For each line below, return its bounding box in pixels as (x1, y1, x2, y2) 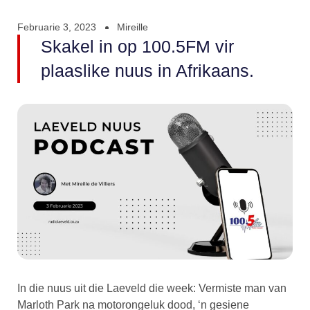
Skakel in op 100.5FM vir (41, 37, 234, 57)
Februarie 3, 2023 (17, 21, 96, 33)
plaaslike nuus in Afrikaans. (41, 61, 254, 81)
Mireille (117, 21, 148, 33)
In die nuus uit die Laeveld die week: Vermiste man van (17, 282, 286, 294)
